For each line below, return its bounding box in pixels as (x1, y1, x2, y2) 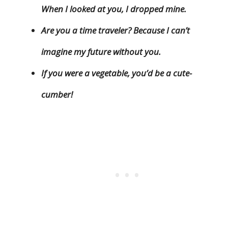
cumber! (41, 89, 73, 101)
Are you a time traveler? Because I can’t (41, 24, 190, 37)
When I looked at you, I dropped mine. (41, 3, 186, 15)
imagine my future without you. (41, 46, 161, 58)
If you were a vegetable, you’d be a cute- (41, 67, 192, 79)
